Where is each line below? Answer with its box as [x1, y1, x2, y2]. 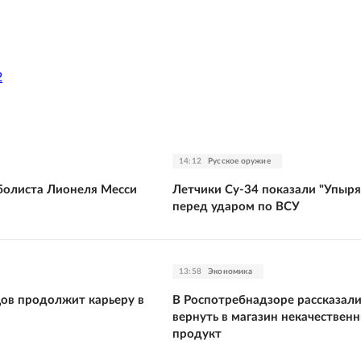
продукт [172, 327, 222, 340]
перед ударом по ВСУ [172, 200, 300, 213]
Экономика [208, 267, 252, 276]
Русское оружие [208, 156, 271, 165]
